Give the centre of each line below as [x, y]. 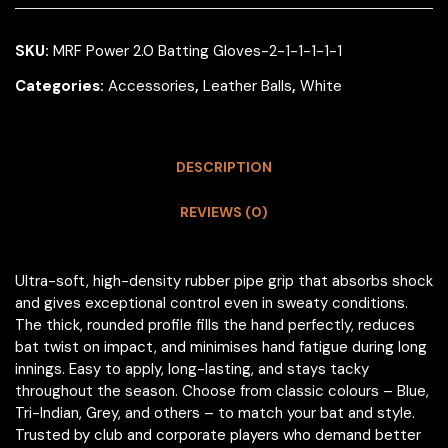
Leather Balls [247, 85]
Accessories [151, 85]
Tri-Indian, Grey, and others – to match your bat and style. [215, 412]
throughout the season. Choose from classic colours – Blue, [222, 390]
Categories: [61, 85]
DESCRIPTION [224, 166]
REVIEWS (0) [224, 211]
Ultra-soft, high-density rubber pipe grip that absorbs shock [224, 280]
